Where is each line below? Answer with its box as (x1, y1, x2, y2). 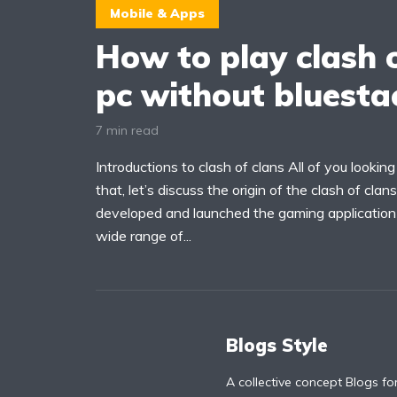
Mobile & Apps (110, 5, 205, 21)
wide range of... (96, 226, 191, 245)
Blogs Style (226, 333, 328, 356)
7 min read (96, 121, 159, 138)
